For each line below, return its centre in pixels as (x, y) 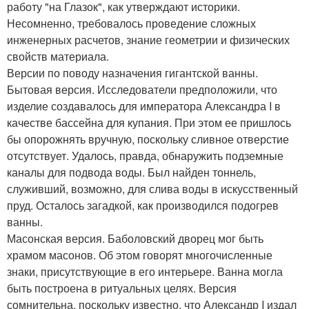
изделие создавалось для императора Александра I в (144, 106)
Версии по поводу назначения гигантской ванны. (132, 72)
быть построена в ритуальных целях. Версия (122, 288)
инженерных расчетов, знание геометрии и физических (148, 39)
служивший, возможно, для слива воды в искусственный (152, 188)
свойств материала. (58, 56)
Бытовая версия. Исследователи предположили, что (142, 89)
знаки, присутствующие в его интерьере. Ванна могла (145, 271)
